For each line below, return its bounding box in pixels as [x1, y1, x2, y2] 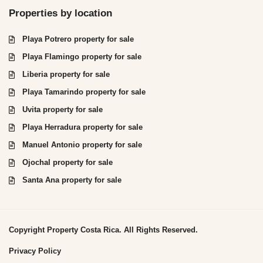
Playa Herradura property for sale [22, 122, 143, 131]
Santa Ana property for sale [22, 175, 122, 184]
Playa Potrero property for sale [22, 34, 134, 43]
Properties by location [9, 7, 112, 19]
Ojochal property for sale [22, 157, 113, 167]
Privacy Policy [9, 246, 61, 255]
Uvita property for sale [22, 104, 103, 114]
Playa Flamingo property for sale [22, 52, 141, 61]
